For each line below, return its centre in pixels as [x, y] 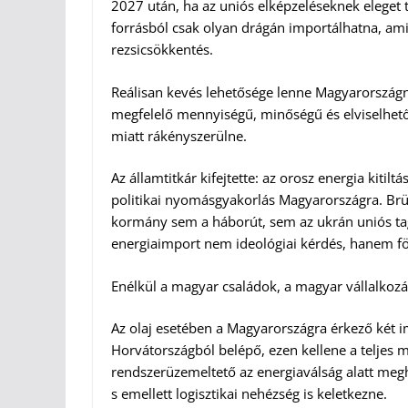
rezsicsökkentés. [162, 50]
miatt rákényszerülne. [179, 135]
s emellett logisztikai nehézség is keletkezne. [249, 394]
